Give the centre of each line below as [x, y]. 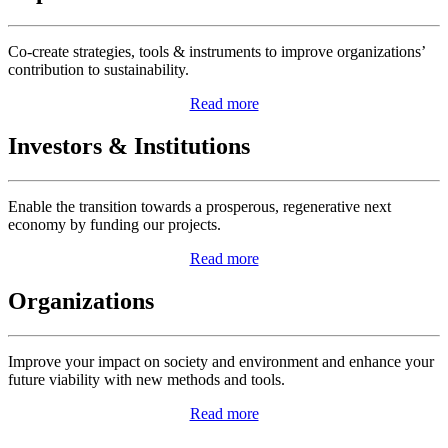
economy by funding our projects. [114, 224]
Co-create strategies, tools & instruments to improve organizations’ [216, 51]
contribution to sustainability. [98, 69]
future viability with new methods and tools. [146, 379]
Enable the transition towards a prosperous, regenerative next [199, 206]
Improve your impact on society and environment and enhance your [221, 361]
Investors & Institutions [129, 145]
